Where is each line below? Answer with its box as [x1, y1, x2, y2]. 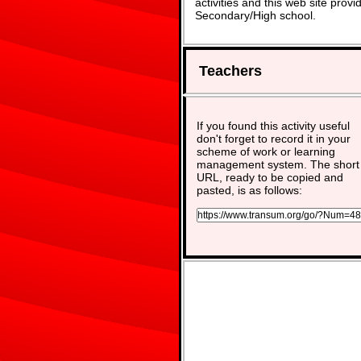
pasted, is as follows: [197, 184, 302, 197]
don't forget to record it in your [197, 132, 351, 145]
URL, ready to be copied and [197, 171, 343, 184]
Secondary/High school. [195, 8, 316, 22]
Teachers [199, 63, 262, 79]
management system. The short [197, 158, 359, 171]
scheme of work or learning [197, 145, 335, 158]
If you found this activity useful [197, 119, 350, 132]
